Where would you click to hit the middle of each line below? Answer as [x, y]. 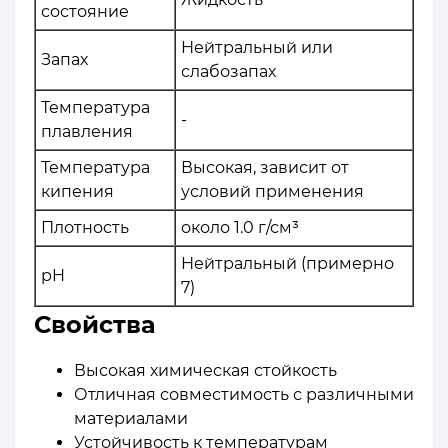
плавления [87, 131]
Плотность [85, 227]
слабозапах [228, 71]
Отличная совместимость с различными [244, 394]
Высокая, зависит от [265, 167]
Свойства [95, 324]
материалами [131, 418]
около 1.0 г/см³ [240, 227]
